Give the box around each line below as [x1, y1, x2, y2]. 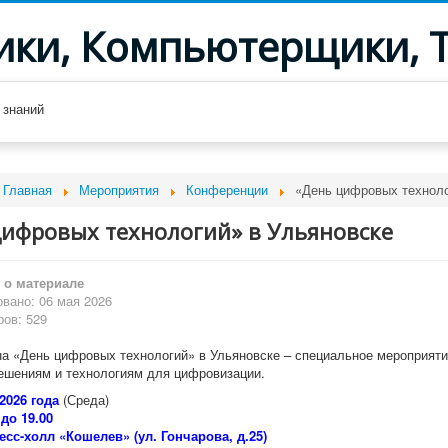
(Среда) [58, 390, 109, 409]
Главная [2, 180, 52, 199]
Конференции [185, 180, 268, 199]
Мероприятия [78, 180, 159, 199]
